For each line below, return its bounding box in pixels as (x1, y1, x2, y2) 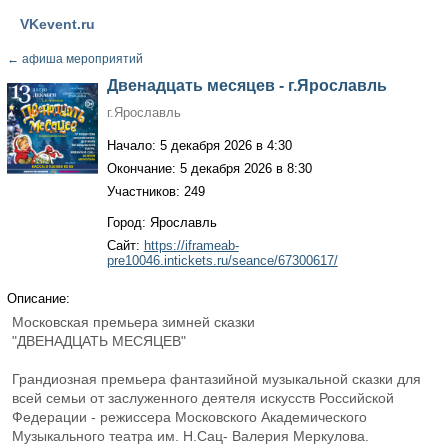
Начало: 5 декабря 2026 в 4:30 (106, 138, 292, 153)
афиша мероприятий (18, 52, 143, 66)
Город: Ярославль (106, 215, 217, 230)
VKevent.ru (19, 16, 95, 32)
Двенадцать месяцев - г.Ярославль (106, 77, 387, 94)
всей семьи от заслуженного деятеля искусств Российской (11, 390, 394, 406)
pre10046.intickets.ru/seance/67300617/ (106, 253, 338, 268)
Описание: (6, 291, 70, 306)
